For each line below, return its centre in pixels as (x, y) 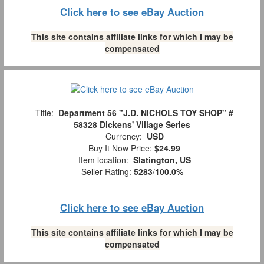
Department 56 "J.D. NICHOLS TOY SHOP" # (146, 112)
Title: (44, 112)
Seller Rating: (107, 171)
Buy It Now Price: (119, 148)
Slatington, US (162, 159)
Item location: (103, 159)
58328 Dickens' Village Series (132, 124)
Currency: (123, 136)
